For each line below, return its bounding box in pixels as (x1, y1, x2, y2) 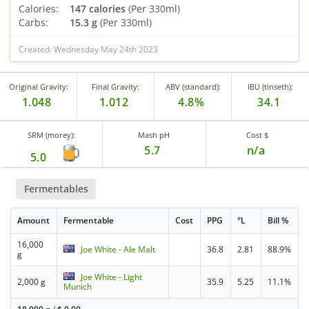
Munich (63, 281, 92, 293)
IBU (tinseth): (248, 81, 293, 92)
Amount (17, 215, 50, 227)
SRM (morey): (27, 129, 75, 140)
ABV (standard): (165, 81, 221, 92)
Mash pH (138, 129, 170, 140)
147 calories (70, 1, 126, 15)
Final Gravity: (92, 81, 139, 92)
